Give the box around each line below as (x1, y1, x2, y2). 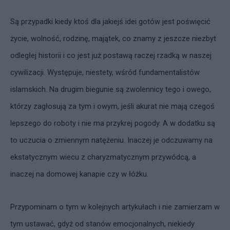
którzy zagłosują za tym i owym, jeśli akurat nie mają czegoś (10, 102, 215, 111)
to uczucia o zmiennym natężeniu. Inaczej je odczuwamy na (10, 136, 213, 145)
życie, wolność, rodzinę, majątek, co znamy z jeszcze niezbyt (10, 34, 216, 43)
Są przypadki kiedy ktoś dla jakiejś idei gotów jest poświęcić (10, 17, 210, 26)
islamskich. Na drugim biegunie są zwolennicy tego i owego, (10, 85, 211, 94)
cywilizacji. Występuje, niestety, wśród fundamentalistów (10, 68, 200, 77)
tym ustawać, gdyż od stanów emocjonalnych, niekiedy (10, 219, 195, 228)
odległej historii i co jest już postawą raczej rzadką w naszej (10, 51, 212, 60)
